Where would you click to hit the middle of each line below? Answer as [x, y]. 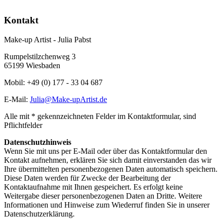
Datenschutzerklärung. [39, 214]
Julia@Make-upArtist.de [68, 99]
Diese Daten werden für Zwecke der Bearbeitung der [87, 178]
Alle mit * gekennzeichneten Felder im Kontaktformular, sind [100, 116]
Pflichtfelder [23, 125]
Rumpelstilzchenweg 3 [40, 56]
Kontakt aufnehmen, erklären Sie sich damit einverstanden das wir [108, 160]
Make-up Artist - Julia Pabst [48, 39]
